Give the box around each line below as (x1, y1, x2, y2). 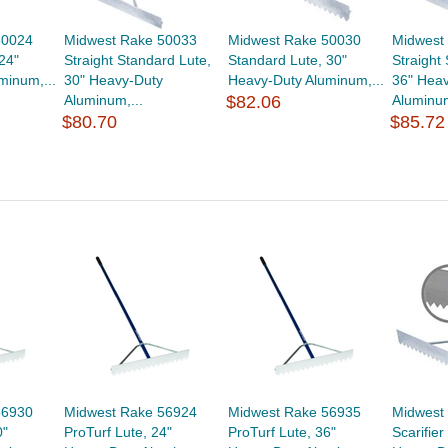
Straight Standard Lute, (63, 52, 211, 68)
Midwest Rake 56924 (63, 404, 197, 420)
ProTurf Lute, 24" (63, 424, 172, 440)
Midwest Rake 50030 (228, 32, 362, 48)
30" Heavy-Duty (63, 72, 163, 88)
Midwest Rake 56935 (228, 404, 362, 420)
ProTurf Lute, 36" (228, 424, 337, 440)
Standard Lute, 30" (228, 52, 348, 68)
